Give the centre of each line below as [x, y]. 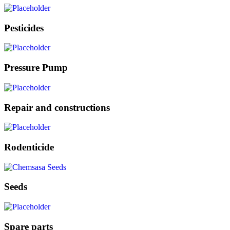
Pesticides [24, 28]
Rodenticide [29, 147]
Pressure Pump [36, 68]
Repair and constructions [57, 107]
